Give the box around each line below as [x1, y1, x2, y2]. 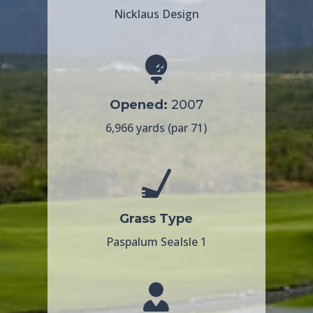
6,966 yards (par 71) [105, 119, 208, 136]
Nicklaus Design [113, 6, 199, 22]
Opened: [109, 96, 168, 112]
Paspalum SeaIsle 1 [105, 233, 207, 249]
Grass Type [119, 210, 194, 226]
